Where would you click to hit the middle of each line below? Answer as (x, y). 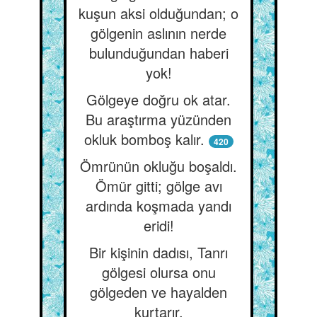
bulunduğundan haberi (158, 53)
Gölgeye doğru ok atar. (158, 99)
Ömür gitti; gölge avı (158, 186)
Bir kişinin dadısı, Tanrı (158, 252)
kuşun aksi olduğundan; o (158, 13)
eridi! (158, 225)
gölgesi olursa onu (158, 272)
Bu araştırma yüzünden (158, 119)
